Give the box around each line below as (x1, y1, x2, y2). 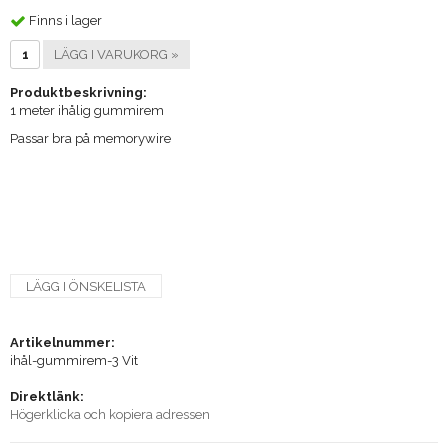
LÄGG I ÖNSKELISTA (26, 278, 146, 294)
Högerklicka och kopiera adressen (10, 406, 210, 422)
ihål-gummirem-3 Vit (10, 352, 138, 368)
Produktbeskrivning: (10, 84, 147, 100)
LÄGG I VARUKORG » (54, 46, 179, 62)
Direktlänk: (10, 388, 84, 404)
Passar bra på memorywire (10, 130, 171, 146)
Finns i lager (29, 12, 102, 28)
